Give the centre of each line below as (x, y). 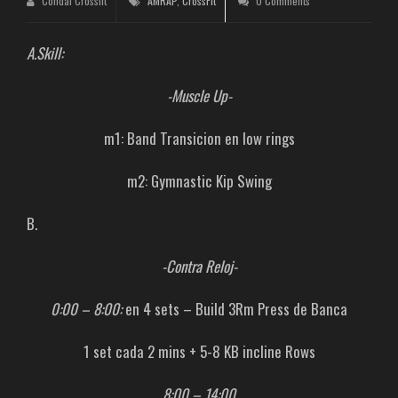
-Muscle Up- (199, 96)
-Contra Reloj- (199, 266)
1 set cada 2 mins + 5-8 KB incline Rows (199, 351)
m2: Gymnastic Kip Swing (199, 181)
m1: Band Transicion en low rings (199, 138)
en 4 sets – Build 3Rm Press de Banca (235, 309)
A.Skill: (45, 53)
